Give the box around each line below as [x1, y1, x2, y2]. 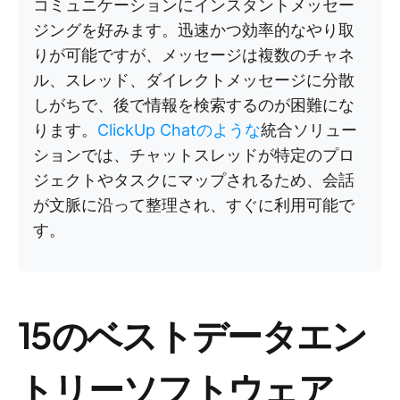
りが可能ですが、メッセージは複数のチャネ [33, 46, 354, 64]
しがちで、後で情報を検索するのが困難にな [33, 96, 354, 114]
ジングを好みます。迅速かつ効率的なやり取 [33, 21, 354, 39]
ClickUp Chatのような [97, 121, 261, 139]
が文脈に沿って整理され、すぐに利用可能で [33, 196, 354, 214]
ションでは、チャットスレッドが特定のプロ [33, 146, 354, 164]
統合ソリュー [261, 121, 357, 139]
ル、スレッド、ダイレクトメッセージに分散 [33, 71, 354, 89]
